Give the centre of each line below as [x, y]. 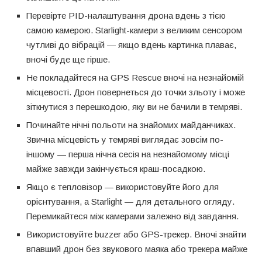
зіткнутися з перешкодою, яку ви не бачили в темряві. [134, 106]
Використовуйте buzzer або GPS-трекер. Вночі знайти [136, 234]
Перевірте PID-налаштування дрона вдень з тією [126, 15]
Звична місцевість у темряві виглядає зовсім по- [125, 139]
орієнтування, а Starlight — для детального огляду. [130, 201]
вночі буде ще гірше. [68, 59]
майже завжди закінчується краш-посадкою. [116, 168]
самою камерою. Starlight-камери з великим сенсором [134, 30]
